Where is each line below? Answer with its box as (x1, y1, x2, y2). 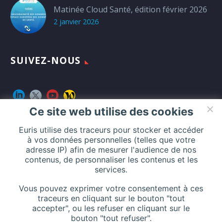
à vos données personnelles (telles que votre (27, 135, 195, 145)
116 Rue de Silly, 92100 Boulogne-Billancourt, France (10, 177, 205, 189)
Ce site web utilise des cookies (29, 105, 193, 118)
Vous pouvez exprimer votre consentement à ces (19, 183, 203, 193)
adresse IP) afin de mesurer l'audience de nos (26, 145, 196, 155)
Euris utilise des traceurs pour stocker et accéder (18, 125, 204, 135)
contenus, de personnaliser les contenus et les (24, 155, 198, 165)
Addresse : (22, 165, 60, 176)
